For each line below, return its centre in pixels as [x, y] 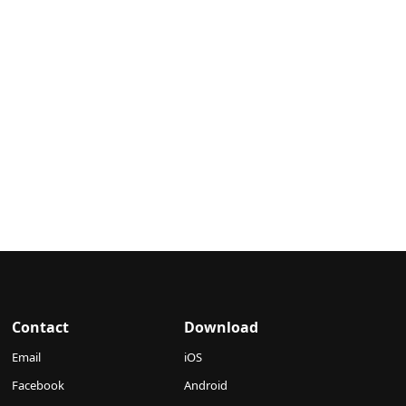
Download [221, 327]
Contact [41, 327]
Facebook [39, 385]
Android [205, 385]
